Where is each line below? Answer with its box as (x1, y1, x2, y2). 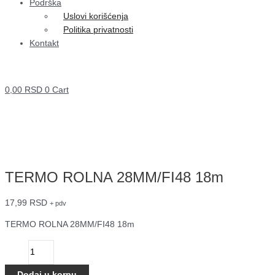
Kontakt (29, 39, 59, 48)
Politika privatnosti (63, 25, 133, 35)
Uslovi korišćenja (63, 12, 128, 21)
